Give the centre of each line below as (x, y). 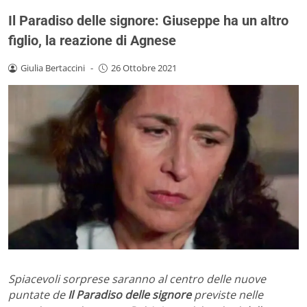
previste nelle (227, 295)
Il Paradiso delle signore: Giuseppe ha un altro (148, 20)
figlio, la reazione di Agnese (92, 40)
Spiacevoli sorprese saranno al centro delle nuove (137, 279)
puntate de (38, 295)
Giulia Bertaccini (52, 67)
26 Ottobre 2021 (144, 67)
